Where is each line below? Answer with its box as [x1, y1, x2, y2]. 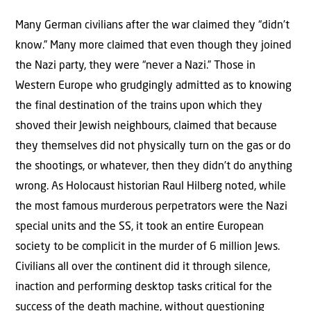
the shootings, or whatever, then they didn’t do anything [15, 161, 292, 173]
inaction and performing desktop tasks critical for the [15, 282, 272, 294]
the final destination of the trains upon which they [15, 101, 262, 112]
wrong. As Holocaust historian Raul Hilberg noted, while [15, 181, 286, 193]
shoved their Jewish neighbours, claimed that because [15, 121, 277, 133]
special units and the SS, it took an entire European [15, 221, 264, 233]
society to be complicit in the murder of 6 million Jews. [15, 242, 280, 253]
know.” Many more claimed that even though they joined [15, 40, 292, 52]
